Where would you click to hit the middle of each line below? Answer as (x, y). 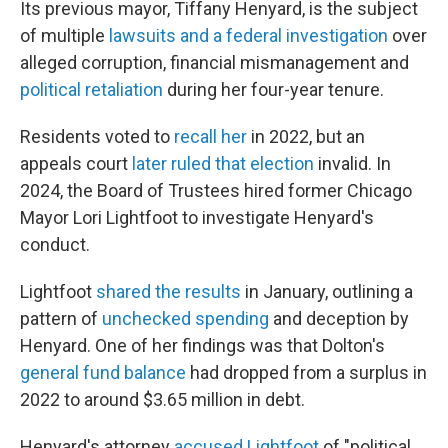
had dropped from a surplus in (306, 372)
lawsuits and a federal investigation (248, 35)
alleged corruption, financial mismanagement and (214, 62)
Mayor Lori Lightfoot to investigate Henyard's (197, 217)
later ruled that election (223, 163)
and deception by (339, 318)
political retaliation (91, 89)
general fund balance (103, 372)
